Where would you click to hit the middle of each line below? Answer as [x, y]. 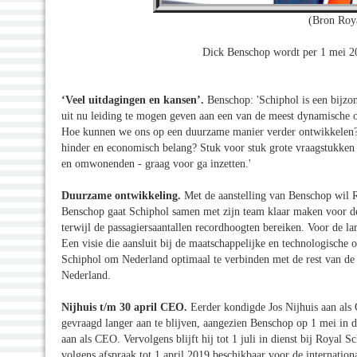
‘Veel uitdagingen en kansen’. [134, 100]
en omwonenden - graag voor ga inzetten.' [156, 163]
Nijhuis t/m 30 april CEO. [126, 307]
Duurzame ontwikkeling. [123, 195]
